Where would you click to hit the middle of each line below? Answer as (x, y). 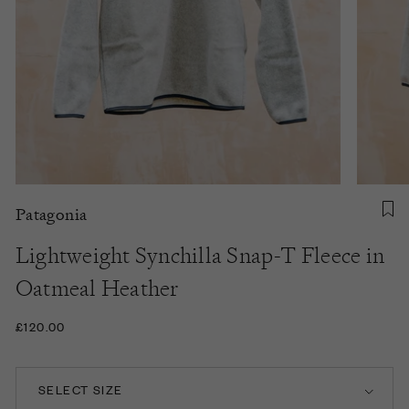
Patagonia (52, 214)
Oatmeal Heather (97, 288)
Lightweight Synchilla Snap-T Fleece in (200, 255)
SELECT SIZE (81, 389)
